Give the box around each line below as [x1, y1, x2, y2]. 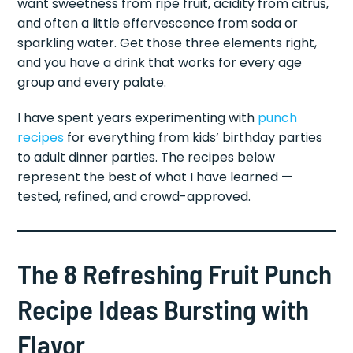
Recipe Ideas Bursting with [17, 292, 310, 325]
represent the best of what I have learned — [17, 167, 293, 186]
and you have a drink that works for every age [17, 53, 303, 72]
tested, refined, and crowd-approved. [17, 187, 251, 206]
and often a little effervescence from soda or [17, 13, 299, 32]
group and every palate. [17, 72, 167, 91]
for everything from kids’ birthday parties [64, 128, 323, 147]
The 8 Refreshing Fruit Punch [17, 256, 333, 290]
